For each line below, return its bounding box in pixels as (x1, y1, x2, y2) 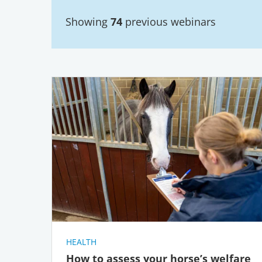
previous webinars (122, 15, 216, 29)
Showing (65, 15, 111, 29)
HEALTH (66, 236, 96, 248)
